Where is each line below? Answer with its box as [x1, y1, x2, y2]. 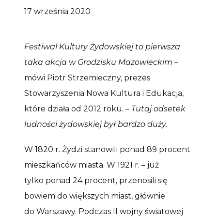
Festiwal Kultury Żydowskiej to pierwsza [24, 42, 180, 51]
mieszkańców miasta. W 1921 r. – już [24, 160, 159, 170]
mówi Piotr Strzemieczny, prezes [24, 73, 150, 82]
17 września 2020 [24, 6, 91, 16]
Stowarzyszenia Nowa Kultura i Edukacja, [24, 88, 184, 98]
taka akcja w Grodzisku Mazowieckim [24, 57, 172, 67]
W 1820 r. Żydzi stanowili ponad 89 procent [24, 145, 190, 155]
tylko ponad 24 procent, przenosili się [24, 176, 168, 186]
